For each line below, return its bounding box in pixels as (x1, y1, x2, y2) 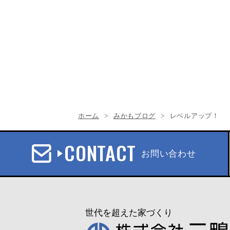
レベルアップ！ (169, 111, 219, 120)
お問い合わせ (141, 148, 196, 159)
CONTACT (64, 138, 137, 167)
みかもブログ (113, 111, 156, 120)
